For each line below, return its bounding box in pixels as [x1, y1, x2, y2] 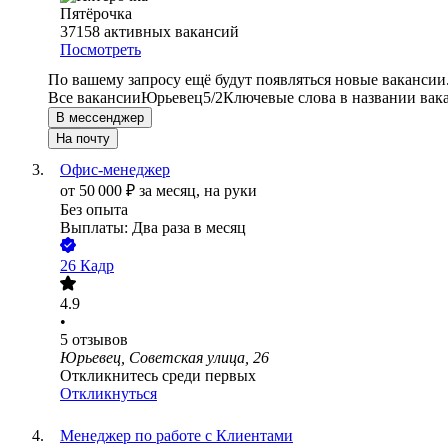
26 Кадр [60, 257, 114, 275]
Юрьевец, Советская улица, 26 [60, 349, 269, 367]
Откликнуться [60, 385, 157, 403]
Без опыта [60, 201, 128, 219]
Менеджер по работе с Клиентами [60, 427, 293, 445]
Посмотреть [60, 41, 141, 59]
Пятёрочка [60, 5, 132, 23]
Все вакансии [48, 89, 141, 107]
